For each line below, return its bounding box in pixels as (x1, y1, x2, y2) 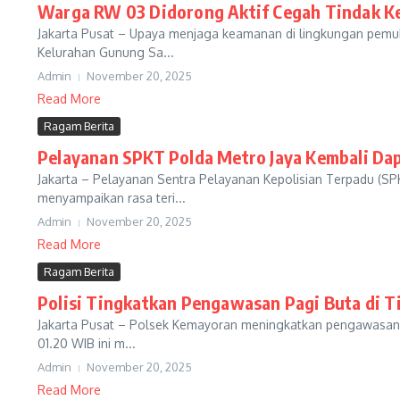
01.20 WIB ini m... (37, 336, 136, 351)
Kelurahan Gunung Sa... (37, 45, 174, 60)
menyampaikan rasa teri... (37, 190, 186, 205)
